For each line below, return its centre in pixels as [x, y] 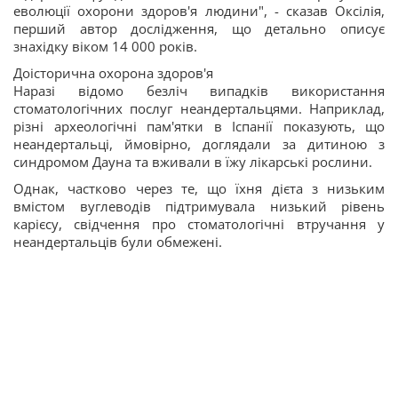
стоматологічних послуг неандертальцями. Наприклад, [199, 108]
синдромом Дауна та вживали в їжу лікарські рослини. [193, 162]
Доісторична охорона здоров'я [113, 73]
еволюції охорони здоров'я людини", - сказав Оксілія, [199, 11]
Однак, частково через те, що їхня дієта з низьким [199, 188]
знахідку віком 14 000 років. [105, 46]
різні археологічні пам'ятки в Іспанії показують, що [199, 126]
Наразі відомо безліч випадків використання [199, 91]
